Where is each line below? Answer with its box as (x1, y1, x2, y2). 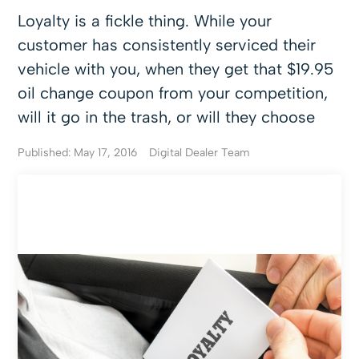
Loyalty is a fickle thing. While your (18, 11, 272, 30)
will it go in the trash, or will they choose (18, 107, 316, 127)
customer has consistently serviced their (18, 35, 317, 54)
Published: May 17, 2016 (18, 146, 138, 159)
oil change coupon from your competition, (18, 83, 329, 103)
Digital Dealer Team (149, 146, 251, 159)
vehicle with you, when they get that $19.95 (18, 59, 334, 79)
